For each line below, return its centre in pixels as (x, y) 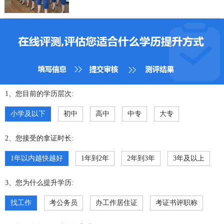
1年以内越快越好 (37, 158)
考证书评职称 (176, 202)
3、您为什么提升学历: (39, 182)
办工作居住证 (116, 202)
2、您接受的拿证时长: (39, 138)
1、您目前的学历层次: (39, 93)
